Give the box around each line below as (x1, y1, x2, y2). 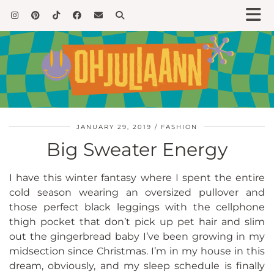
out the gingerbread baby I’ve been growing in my (9, 231, 265, 243)
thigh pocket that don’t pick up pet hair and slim (9, 216, 265, 228)
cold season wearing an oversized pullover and (9, 187, 265, 199)
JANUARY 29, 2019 (76, 123, 152, 131)
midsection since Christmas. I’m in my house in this (9, 245, 265, 257)
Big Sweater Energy (46, 138, 228, 161)
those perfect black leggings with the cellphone (9, 201, 265, 213)
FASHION (161, 123, 198, 131)
